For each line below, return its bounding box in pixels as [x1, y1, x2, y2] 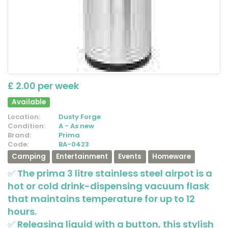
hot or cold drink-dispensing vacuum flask [8, 179, 209, 192]
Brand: [8, 130, 31, 140]
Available [12, 97, 46, 107]
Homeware [152, 151, 191, 161]
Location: [8, 111, 40, 122]
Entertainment [56, 151, 108, 161]
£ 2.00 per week [8, 79, 79, 92]
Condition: [8, 121, 45, 131]
